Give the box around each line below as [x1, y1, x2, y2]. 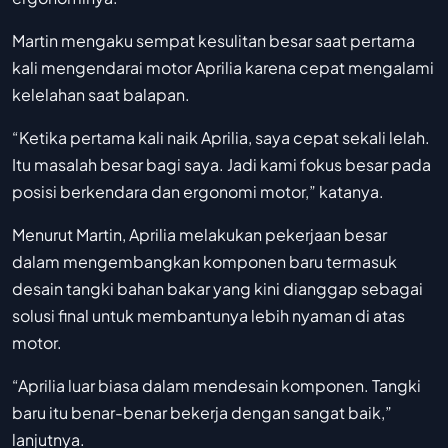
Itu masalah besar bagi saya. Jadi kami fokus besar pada [12, 154, 431, 176]
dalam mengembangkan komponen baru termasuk [12, 251, 397, 273]
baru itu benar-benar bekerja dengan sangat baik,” [12, 402, 392, 424]
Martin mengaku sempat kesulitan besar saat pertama [12, 30, 415, 52]
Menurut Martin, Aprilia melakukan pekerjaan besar [12, 224, 387, 246]
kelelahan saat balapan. [12, 84, 190, 106]
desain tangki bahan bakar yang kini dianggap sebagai [12, 278, 423, 300]
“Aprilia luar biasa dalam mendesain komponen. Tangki [12, 375, 421, 397]
